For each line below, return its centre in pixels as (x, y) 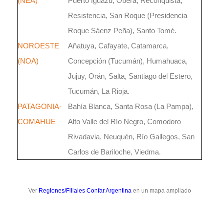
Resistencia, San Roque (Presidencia (128, 15)
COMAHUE (37, 121)
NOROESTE (38, 46)
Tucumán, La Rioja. (99, 91)
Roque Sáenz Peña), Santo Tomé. (122, 31)
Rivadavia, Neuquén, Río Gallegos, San (131, 137)
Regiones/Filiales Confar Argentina (85, 191)
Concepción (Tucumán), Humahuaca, (128, 61)
